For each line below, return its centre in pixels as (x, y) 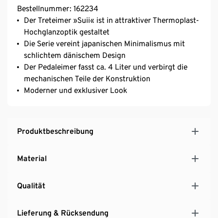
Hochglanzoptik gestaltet (67, 32)
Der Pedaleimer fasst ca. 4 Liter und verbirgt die (106, 67)
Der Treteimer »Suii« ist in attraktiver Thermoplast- (111, 20)
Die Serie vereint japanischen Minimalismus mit (104, 43)
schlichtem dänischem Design (75, 55)
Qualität (31, 185)
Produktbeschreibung (55, 131)
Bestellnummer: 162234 (58, 8)
